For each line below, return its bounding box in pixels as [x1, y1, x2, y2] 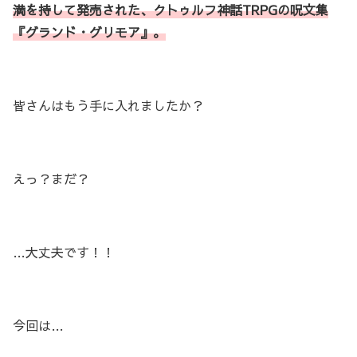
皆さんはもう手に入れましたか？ [13, 96, 204, 115]
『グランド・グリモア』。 [13, 23, 166, 41]
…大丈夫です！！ [13, 243, 115, 261]
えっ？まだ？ [13, 170, 89, 188]
